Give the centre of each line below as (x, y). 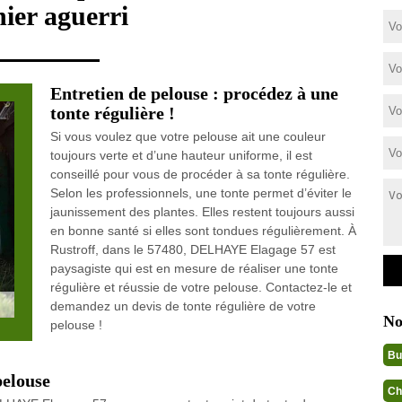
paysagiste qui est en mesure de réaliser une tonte (194, 268)
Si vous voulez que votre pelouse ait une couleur (188, 136)
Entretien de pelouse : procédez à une (194, 93)
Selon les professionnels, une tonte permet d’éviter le (201, 193)
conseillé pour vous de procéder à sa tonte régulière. (200, 174)
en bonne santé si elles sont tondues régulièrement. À (203, 231)
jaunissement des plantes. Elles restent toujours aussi (202, 212)
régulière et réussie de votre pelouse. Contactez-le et (201, 287)
